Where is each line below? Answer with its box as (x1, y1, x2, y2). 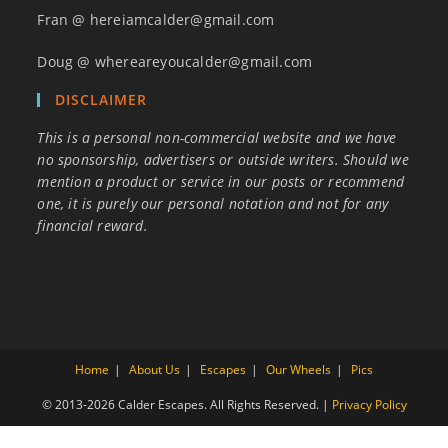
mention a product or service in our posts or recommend (37, 172, 405, 192)
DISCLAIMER (55, 90, 148, 110)
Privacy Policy (331, 396, 407, 414)
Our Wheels (266, 361, 331, 379)
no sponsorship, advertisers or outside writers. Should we (37, 150, 409, 170)
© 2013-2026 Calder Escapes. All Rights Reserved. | (41, 396, 332, 414)
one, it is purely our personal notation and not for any (37, 194, 389, 214)
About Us (129, 361, 180, 379)
